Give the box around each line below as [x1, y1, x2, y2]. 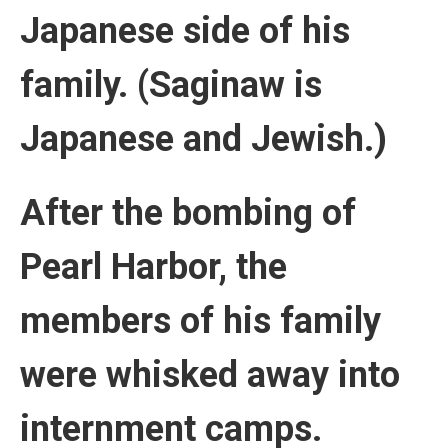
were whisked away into [20, 354, 400, 397]
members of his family [20, 300, 381, 343]
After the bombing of [20, 192, 356, 235]
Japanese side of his [20, 10, 350, 53]
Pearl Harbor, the [20, 246, 287, 289]
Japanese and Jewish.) [20, 118, 387, 161]
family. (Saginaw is [20, 64, 322, 107]
